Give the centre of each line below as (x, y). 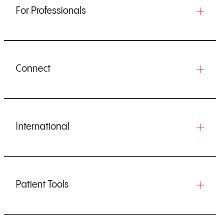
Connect (33, 69)
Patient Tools (42, 185)
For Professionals (51, 11)
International (42, 127)
